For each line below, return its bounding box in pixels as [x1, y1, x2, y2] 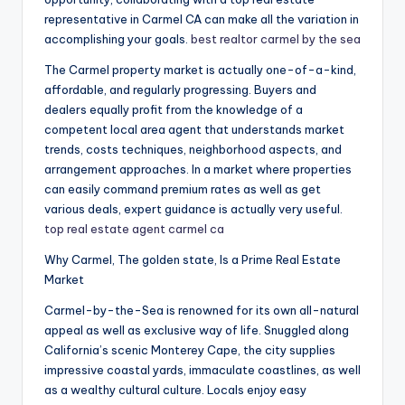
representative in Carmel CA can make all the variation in [44, 12, 359, 27]
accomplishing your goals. [44, 32, 191, 47]
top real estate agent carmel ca [44, 221, 224, 237]
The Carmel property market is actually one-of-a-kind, [44, 62, 356, 78]
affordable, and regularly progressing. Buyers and [44, 82, 316, 98]
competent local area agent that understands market [44, 122, 344, 137]
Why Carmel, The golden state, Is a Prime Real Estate [44, 252, 341, 268]
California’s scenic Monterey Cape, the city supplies [44, 343, 335, 358]
